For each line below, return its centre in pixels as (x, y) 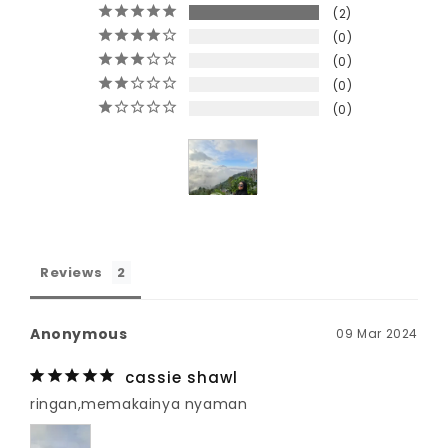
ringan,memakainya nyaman (139, 404)
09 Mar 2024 (377, 333)
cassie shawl (181, 377)
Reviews (71, 272)
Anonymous (79, 334)
